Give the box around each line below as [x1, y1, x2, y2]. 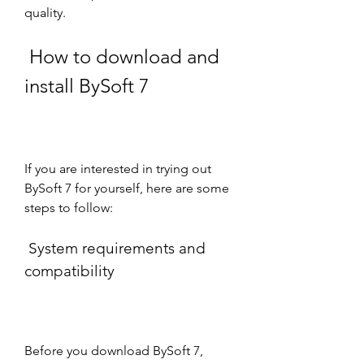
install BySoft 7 [24, 74, 149, 97]
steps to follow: [24, 200, 113, 215]
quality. [24, 5, 66, 20]
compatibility [24, 262, 115, 280]
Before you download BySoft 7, [24, 343, 203, 358]
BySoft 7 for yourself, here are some [24, 180, 229, 196]
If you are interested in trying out [24, 161, 211, 176]
